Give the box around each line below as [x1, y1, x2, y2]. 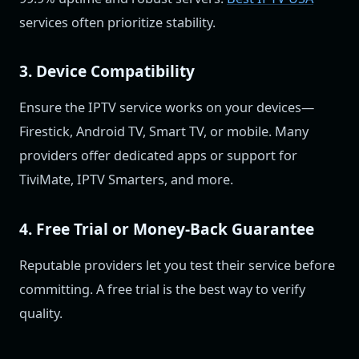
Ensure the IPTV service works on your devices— [19, 99, 314, 117]
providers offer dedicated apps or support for [19, 147, 297, 165]
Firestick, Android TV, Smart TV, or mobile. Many [19, 123, 309, 141]
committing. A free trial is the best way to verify [19, 280, 305, 298]
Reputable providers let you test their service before [19, 256, 335, 274]
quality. [19, 304, 63, 322]
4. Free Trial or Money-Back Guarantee [19, 217, 314, 240]
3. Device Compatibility [19, 60, 195, 83]
